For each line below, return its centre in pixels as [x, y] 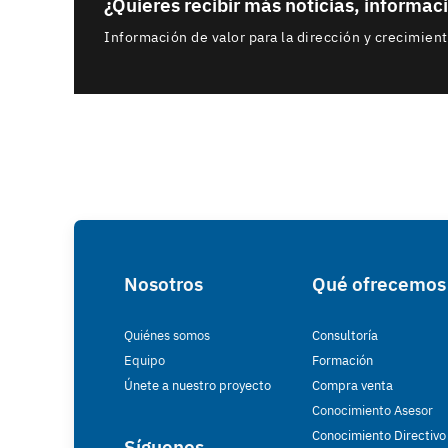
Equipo [144, 360]
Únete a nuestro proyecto [197, 385]
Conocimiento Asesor [372, 410]
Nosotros [163, 283]
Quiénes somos [167, 335]
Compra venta [352, 385]
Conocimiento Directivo [378, 435]
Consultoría [344, 335]
